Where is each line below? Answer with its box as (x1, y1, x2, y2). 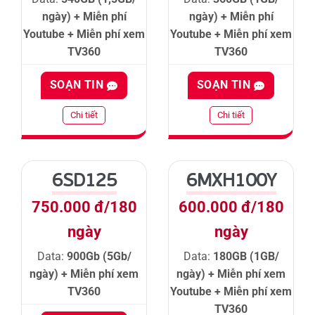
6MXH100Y (186, 167, 276, 192)
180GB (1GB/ (212, 250, 279, 264)
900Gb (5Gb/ (66, 250, 131, 264)
